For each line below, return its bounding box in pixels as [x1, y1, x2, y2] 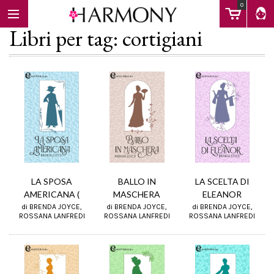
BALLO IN [117, 176, 156, 187]
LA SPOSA [31, 176, 73, 187]
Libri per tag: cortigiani [9, 24, 202, 53]
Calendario [7, 163, 46, 172]
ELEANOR [202, 189, 242, 200]
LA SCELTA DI [194, 176, 250, 187]
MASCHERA [113, 189, 161, 200]
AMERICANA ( [24, 189, 80, 200]
